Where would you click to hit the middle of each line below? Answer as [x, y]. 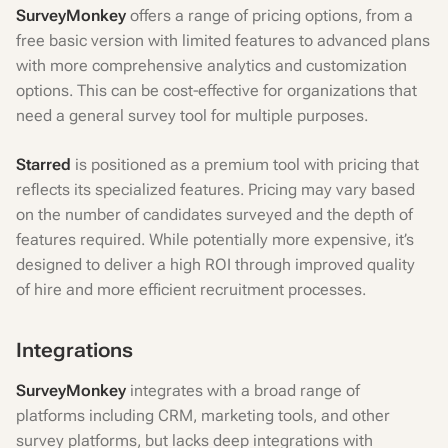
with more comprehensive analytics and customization [211, 65]
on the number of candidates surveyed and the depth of [214, 214]
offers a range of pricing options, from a [269, 15]
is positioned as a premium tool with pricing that [245, 164]
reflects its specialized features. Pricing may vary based [215, 189]
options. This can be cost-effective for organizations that [216, 90]
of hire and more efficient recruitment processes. [191, 289]
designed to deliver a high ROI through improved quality [215, 264]
